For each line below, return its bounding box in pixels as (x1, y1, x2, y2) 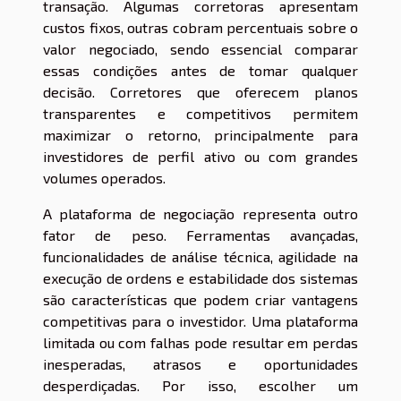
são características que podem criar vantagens (43, 290, 358, 308)
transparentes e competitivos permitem (43, 104, 358, 122)
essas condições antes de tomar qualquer (43, 61, 358, 79)
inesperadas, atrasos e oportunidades (43, 354, 358, 372)
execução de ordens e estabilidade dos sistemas (43, 269, 358, 286)
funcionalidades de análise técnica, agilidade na (43, 247, 358, 265)
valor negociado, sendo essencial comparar (43, 39, 358, 57)
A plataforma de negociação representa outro (43, 204, 358, 222)
